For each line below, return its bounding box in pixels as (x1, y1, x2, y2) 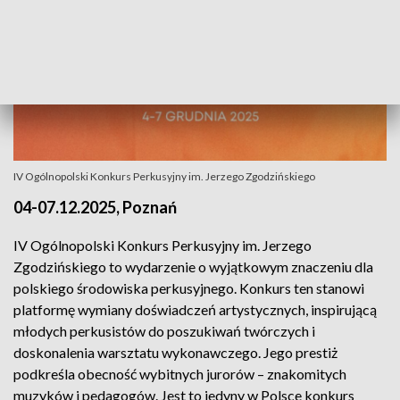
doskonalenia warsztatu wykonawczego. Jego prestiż (13, 344, 337, 361)
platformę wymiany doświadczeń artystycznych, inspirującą (13, 301, 377, 318)
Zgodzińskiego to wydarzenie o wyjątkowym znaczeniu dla (13, 258, 373, 275)
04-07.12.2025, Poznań (13, 197, 177, 217)
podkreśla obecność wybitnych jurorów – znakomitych (13, 365, 346, 382)
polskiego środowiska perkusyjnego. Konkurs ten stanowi (13, 279, 364, 296)
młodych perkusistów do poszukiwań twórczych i (13, 322, 315, 339)
